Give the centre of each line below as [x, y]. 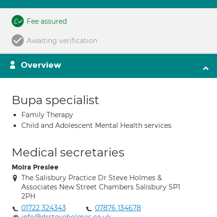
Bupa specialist [55, 100]
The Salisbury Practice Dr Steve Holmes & [92, 178]
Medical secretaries [68, 152]
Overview [41, 65]
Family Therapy [47, 115]
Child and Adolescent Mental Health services [96, 125]
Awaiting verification [62, 41]
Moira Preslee [35, 167]
